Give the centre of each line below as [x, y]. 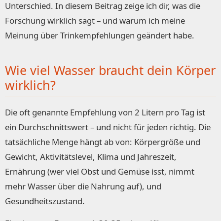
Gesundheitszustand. [45, 201]
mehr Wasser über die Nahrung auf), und [83, 186]
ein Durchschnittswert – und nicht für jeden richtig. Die [108, 127]
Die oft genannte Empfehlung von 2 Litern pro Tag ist [105, 112]
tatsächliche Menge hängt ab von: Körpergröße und [103, 142]
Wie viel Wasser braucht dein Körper [110, 70]
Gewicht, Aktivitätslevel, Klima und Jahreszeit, [91, 157]
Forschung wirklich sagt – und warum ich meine [95, 21]
